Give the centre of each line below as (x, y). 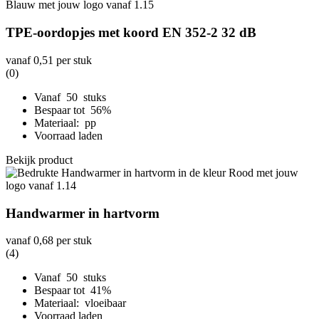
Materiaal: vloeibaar (80, 303)
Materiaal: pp (65, 122)
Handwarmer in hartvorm (83, 213)
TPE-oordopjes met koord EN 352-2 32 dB (131, 33)
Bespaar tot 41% (74, 291)
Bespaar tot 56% (74, 110)
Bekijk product (39, 159)
